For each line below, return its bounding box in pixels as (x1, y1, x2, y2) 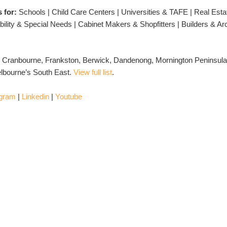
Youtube (55, 92, 82, 101)
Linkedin (22, 92, 49, 101)
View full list (73, 67, 112, 77)
